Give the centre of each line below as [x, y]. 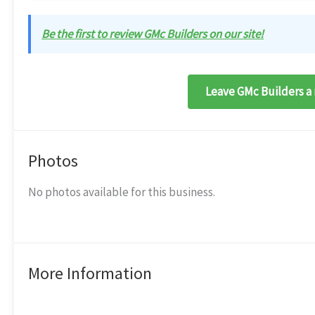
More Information [90, 274]
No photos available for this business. [122, 192]
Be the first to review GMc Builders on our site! [153, 33]
